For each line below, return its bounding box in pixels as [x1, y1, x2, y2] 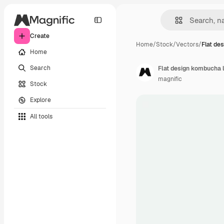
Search [30, 63, 50, 72]
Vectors [176, 40, 198, 48]
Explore [30, 95, 51, 104]
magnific [158, 75, 182, 83]
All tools [30, 112, 52, 120]
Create [30, 32, 49, 40]
